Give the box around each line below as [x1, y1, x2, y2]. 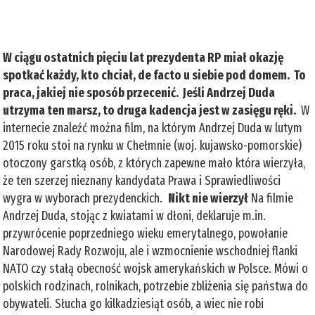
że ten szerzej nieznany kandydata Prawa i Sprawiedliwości [3, 172, 281, 188]
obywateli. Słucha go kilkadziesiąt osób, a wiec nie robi [3, 295, 264, 311]
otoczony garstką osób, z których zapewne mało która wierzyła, [3, 155, 306, 171]
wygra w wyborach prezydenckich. [3, 190, 169, 206]
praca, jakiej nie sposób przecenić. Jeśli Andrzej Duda [3, 84, 276, 101]
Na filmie [248, 190, 294, 206]
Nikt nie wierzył [168, 190, 249, 206]
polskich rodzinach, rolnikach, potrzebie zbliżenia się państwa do [3, 278, 309, 294]
